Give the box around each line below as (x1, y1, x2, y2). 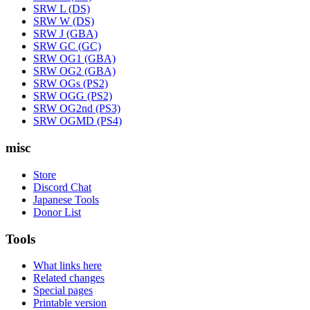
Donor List (33, 206, 81, 218)
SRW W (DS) (33, 15, 94, 28)
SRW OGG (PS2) (33, 90, 112, 102)
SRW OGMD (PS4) (33, 115, 122, 127)
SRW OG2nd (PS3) (33, 102, 120, 115)
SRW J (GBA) (33, 28, 98, 40)
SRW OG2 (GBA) (33, 65, 116, 77)
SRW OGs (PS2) (33, 77, 108, 90)
